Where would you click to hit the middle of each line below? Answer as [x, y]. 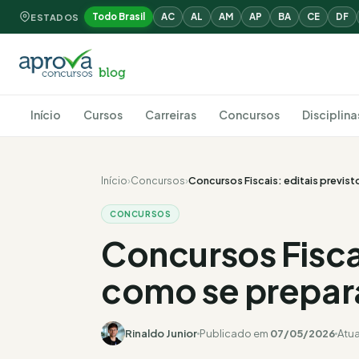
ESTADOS [55, 17]
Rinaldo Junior [161, 333]
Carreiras [171, 115]
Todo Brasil [118, 16]
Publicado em [235, 333]
